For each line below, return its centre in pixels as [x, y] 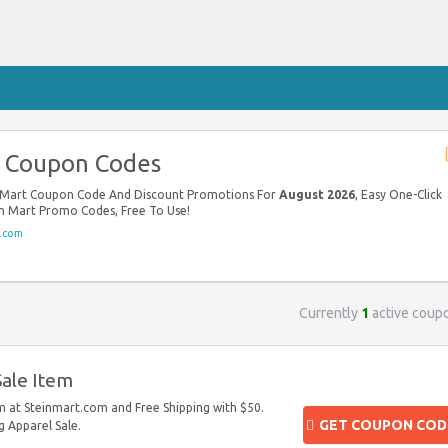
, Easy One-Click [398, 194]
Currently [330, 313]
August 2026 [317, 194]
